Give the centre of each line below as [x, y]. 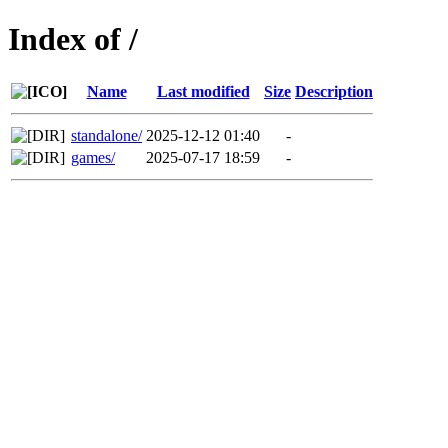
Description [334, 91]
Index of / [73, 39]
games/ [93, 157]
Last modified [203, 91]
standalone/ [106, 135]
